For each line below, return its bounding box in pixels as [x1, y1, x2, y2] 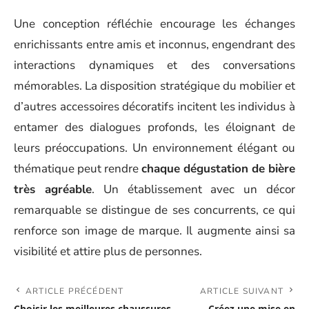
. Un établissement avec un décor [91, 181, 296, 197]
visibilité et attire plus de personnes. [14, 243, 202, 259]
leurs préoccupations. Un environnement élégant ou [14, 139, 295, 156]
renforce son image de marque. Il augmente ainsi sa [14, 222, 295, 239]
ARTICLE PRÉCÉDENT [26, 285, 124, 297]
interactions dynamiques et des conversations [14, 57, 295, 73]
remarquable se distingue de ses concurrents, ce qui [14, 201, 295, 218]
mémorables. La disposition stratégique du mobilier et [14, 77, 295, 94]
